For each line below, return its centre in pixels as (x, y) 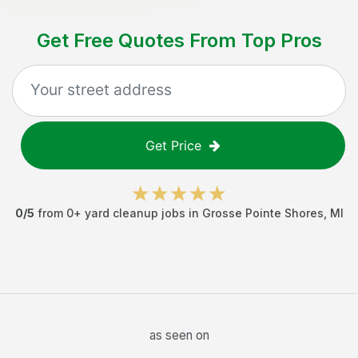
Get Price (173, 145)
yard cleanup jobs (135, 213)
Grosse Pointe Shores (263, 213)
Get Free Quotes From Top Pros (179, 40)
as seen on (179, 335)
